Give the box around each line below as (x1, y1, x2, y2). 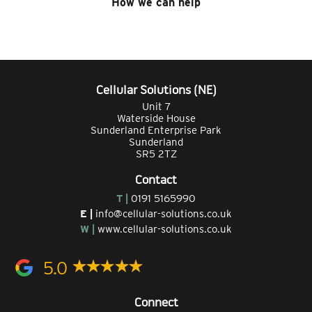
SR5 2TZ (135, 147, 177, 160)
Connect (134, 297, 178, 309)
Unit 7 (141, 100, 171, 113)
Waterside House (116, 111, 196, 125)
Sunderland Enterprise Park (91, 123, 221, 136)
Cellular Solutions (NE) (95, 84, 217, 97)
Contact (135, 174, 177, 187)
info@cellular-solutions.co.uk (95, 207, 232, 220)
